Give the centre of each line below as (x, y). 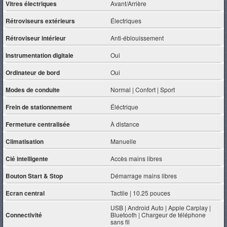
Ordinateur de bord (33, 72)
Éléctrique (125, 106)
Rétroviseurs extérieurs (40, 21)
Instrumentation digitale (40, 55)
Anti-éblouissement (137, 37)
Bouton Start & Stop (34, 176)
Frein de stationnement (39, 107)
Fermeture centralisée (38, 124)
